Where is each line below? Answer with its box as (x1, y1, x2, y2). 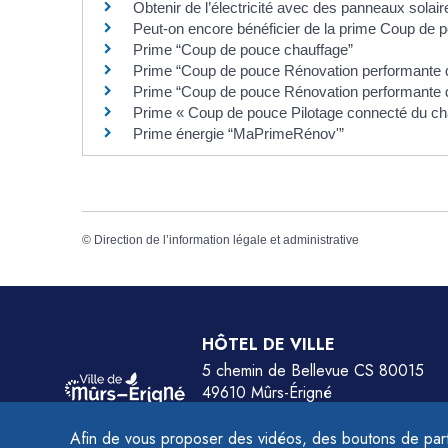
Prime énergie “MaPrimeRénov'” (133, 125, 348, 142)
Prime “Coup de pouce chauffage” (133, 41, 353, 58)
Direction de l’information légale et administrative (94, 233, 359, 248)
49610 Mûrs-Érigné (202, 381, 332, 404)
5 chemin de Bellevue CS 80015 (202, 359, 424, 382)
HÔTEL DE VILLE (202, 333, 335, 356)
